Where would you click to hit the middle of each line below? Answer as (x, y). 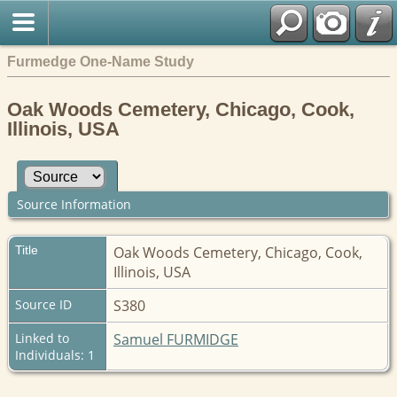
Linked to (42, 338)
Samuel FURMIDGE (176, 339)
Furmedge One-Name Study (101, 61)
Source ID (43, 304)
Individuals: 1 (55, 354)
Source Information (74, 204)
